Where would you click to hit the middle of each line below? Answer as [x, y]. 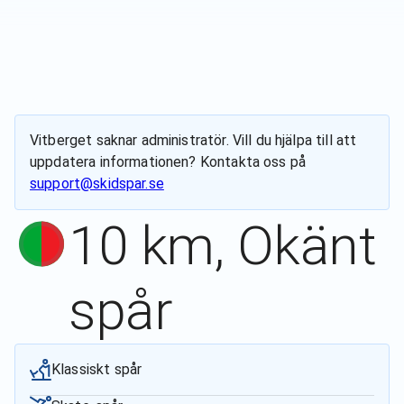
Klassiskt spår [97, 369]
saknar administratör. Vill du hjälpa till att [225, 140]
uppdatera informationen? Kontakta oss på [168, 162]
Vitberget [61, 140]
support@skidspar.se [97, 184]
